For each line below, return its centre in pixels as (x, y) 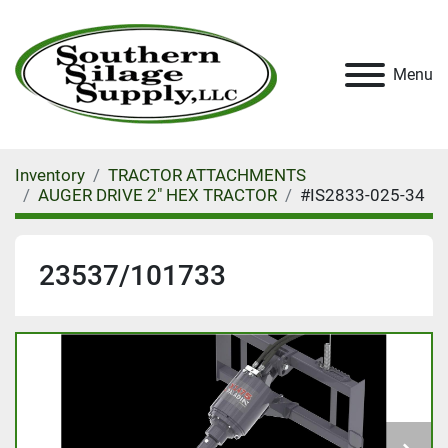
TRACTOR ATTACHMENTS (207, 175)
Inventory (50, 175)
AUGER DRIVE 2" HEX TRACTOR (157, 195)
